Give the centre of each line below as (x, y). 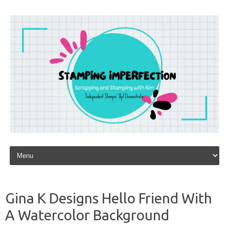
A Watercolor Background (87, 215)
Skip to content (31, 147)
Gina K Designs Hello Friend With (109, 198)
